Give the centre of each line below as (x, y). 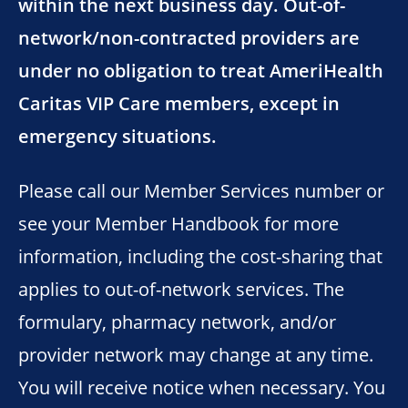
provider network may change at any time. (196, 354)
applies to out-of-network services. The (181, 288)
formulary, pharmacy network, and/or (177, 321)
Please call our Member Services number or (201, 190)
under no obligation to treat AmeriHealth (201, 70)
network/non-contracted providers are (189, 37)
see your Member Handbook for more (178, 223)
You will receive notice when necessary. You (202, 387)
